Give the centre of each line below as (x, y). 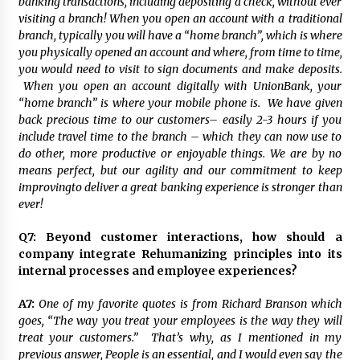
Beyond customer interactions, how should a (194, 237)
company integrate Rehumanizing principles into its (180, 254)
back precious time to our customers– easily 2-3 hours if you (180, 120)
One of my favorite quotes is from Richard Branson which (190, 304)
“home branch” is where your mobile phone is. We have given (180, 103)
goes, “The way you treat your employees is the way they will (180, 321)
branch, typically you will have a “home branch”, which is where (180, 36)
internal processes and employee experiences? (157, 271)
